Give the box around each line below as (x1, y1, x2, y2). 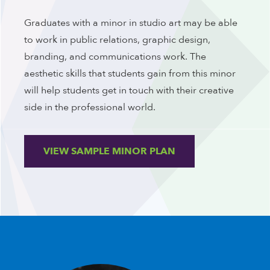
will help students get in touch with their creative (24, 84, 234, 97)
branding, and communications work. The (24, 50, 206, 63)
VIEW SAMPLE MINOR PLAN (43, 144, 175, 158)
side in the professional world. (24, 101, 155, 114)
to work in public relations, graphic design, (24, 33, 210, 46)
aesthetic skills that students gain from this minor (24, 67, 236, 80)
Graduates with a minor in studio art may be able (24, 16, 237, 30)
